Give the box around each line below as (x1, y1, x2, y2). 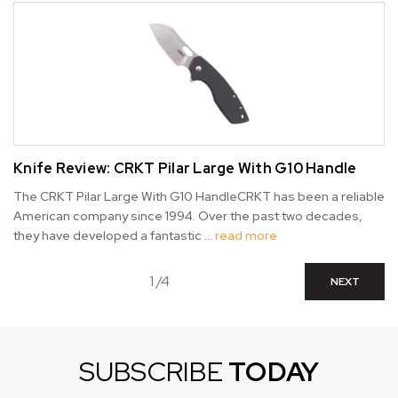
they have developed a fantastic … (13, 227, 215, 244)
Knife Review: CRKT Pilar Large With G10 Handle (13, 159, 357, 179)
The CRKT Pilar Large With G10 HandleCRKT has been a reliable (13, 188, 385, 205)
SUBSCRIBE (78, 354, 229, 390)
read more (215, 227, 277, 244)
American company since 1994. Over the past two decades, (13, 208, 362, 225)
